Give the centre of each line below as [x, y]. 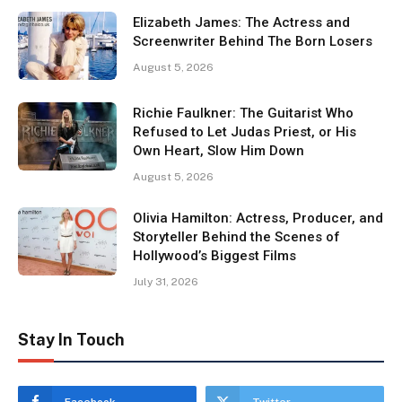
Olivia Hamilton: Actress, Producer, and [258, 218]
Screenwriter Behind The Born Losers [253, 42]
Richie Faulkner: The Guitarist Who [243, 114]
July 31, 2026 [166, 282]
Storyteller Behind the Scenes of [236, 237]
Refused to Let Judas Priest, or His [245, 132]
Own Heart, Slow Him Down [218, 151]
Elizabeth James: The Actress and [241, 23]
